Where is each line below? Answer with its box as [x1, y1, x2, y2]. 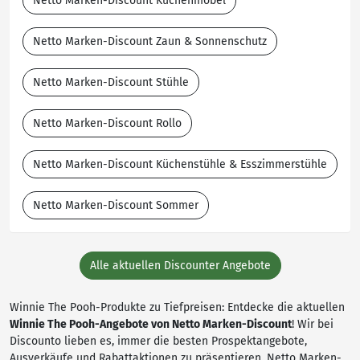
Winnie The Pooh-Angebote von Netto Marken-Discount [10, 317, 292, 331]
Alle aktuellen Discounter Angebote [89, 259, 271, 272]
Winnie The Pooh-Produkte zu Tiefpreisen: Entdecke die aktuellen [10, 301, 345, 314]
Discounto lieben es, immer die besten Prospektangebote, [10, 334, 307, 348]
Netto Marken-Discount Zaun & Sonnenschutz [33, 35, 267, 48]
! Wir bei [292, 317, 333, 331]
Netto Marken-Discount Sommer [33, 198, 198, 212]
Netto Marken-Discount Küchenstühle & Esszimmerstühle [33, 157, 327, 171]
